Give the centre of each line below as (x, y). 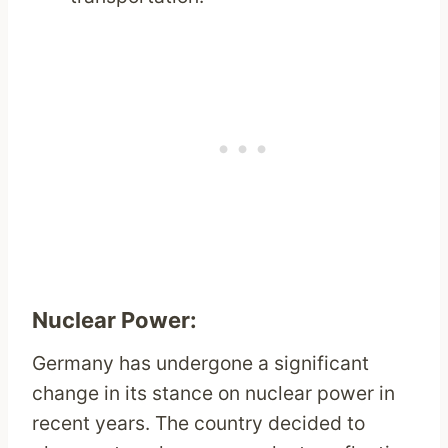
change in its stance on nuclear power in (213, 393)
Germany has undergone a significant (200, 363)
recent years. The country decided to (198, 423)
